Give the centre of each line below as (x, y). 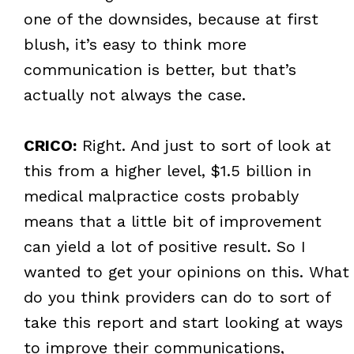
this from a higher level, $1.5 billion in (167, 170)
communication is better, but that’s (160, 69)
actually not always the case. (134, 94)
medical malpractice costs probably (161, 196)
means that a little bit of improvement (172, 221)
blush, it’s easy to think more (135, 44)
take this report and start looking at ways (183, 322)
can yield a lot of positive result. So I (164, 246)
